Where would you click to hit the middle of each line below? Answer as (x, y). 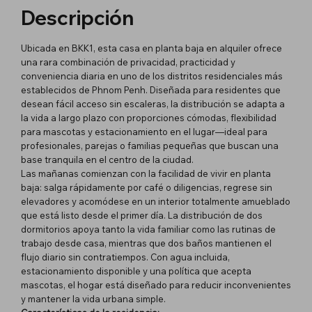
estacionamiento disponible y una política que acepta (136, 271)
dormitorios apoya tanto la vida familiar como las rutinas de (148, 229)
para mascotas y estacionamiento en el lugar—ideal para (144, 131)
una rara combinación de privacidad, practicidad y (128, 62)
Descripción (77, 18)
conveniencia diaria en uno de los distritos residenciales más (152, 76)
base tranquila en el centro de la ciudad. (107, 159)
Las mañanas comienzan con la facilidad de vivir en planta (146, 173)
